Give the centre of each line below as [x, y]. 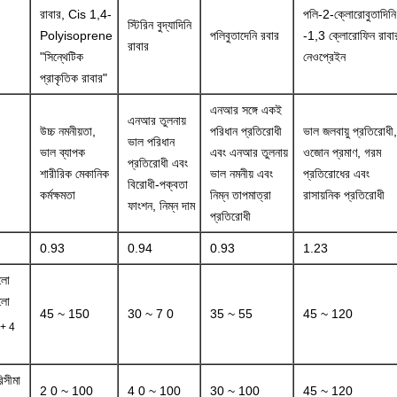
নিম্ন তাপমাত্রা [240, 195]
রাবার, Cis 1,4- [75, 14]
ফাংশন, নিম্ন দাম [161, 206]
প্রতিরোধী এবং [157, 163]
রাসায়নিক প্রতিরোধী [343, 195]
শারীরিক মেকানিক [74, 174]
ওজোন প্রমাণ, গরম [342, 152]
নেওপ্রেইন [324, 57]
